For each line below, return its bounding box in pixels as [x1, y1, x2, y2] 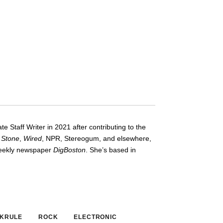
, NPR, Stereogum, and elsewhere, [42, 134, 151, 142]
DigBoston [53, 145, 86, 154]
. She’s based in [86, 145, 136, 154]
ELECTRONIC [74, 213, 117, 221]
